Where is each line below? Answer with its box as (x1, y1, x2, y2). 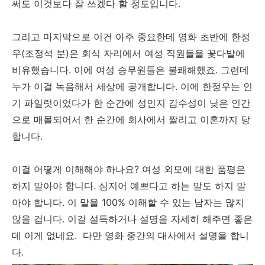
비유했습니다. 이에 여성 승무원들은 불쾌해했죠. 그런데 (12, 64, 249, 76)
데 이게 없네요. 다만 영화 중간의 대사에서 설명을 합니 (12, 230, 249, 242)
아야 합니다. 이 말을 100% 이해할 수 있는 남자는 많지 (12, 196, 244, 209)
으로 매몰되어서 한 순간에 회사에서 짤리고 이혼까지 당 (12, 114, 250, 126)
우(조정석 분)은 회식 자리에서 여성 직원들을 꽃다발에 (12, 47, 245, 60)
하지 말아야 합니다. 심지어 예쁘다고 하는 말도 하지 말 (12, 180, 246, 192)
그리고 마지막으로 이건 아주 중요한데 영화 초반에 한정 (12, 31, 250, 43)
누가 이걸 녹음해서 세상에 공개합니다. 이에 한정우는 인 (12, 80, 253, 93)
